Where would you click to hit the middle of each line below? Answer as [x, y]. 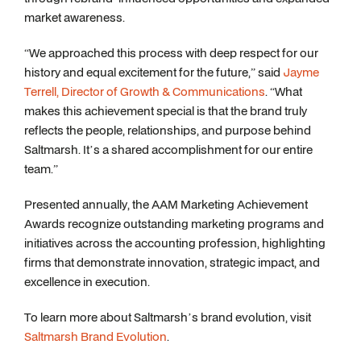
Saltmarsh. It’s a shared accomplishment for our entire [168, 149]
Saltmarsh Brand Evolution [95, 336]
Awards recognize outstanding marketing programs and [174, 224]
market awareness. [75, 17]
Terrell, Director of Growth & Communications [145, 91]
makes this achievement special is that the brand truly [166, 111]
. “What [284, 91]
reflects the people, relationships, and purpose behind [168, 130]
